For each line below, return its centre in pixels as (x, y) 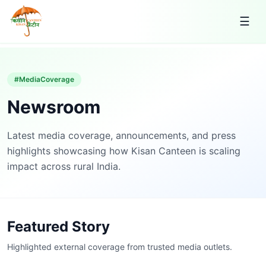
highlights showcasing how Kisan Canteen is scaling (124, 151)
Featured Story (58, 227)
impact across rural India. (64, 166)
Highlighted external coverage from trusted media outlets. (120, 247)
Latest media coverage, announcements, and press (121, 135)
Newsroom (54, 107)
